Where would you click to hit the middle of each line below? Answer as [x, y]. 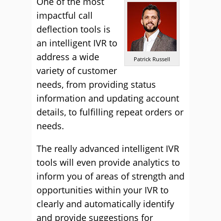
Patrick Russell [152, 59]
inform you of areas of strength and [110, 176]
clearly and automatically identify [105, 204]
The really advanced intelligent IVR [108, 148]
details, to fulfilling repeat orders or [110, 112]
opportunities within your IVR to [103, 190]
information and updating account [108, 98]
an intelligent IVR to [77, 43]
